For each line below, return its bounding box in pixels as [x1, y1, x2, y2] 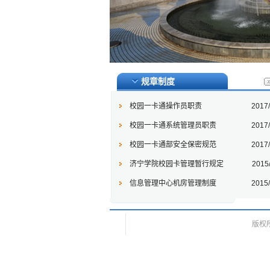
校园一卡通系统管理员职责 [129, 121, 216, 130]
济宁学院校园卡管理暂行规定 [129, 160, 224, 168]
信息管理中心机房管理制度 [129, 179, 216, 187]
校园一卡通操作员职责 [129, 102, 202, 110]
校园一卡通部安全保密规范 [129, 140, 216, 149]
